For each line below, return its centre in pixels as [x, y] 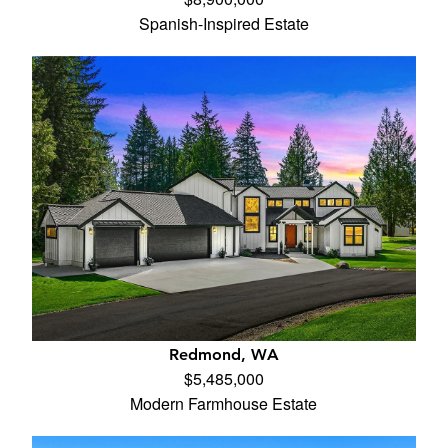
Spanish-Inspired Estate [223, 23]
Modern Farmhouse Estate [224, 403]
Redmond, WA [223, 354]
